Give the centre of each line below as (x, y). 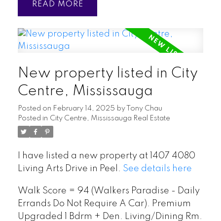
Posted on (35, 108)
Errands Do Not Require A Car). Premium (104, 204)
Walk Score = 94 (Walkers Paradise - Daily (109, 191)
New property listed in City (108, 73)
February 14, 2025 (84, 108)
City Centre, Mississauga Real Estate (110, 118)
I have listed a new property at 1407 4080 (106, 156)
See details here (157, 168)
